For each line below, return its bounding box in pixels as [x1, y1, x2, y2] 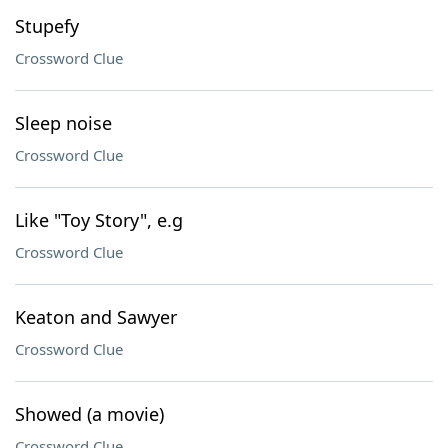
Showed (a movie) [15, 402, 164, 426]
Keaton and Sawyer [15, 305, 177, 329]
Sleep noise [15, 111, 112, 135]
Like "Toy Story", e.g [15, 208, 183, 232]
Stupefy [15, 14, 79, 38]
